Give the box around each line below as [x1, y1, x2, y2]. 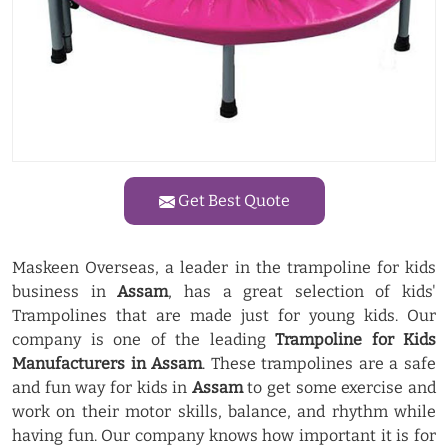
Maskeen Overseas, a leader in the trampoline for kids [12, 258, 436, 277]
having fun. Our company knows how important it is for [12, 426, 436, 445]
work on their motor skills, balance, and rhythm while [12, 402, 436, 421]
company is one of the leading [12, 330, 266, 349]
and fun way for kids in [12, 378, 192, 397]
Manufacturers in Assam [12, 354, 203, 373]
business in [12, 282, 118, 301]
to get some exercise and [242, 378, 437, 397]
